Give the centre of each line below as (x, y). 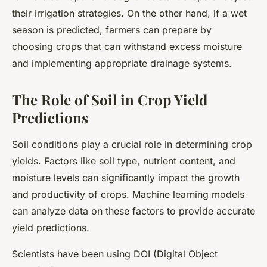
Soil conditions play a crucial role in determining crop (132, 145)
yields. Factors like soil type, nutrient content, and (124, 161)
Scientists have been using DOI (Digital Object (115, 254)
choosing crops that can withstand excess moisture (127, 47)
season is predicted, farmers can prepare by (112, 30)
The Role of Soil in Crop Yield (110, 100)
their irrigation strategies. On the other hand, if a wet (129, 13)
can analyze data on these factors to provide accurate (133, 211)
